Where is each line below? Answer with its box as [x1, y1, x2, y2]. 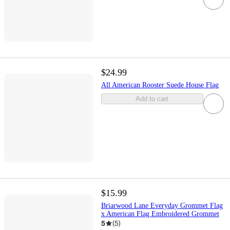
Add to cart [136, 94, 169, 103]
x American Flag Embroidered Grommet [101, 210, 219, 218]
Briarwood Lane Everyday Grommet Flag [101, 202, 223, 210]
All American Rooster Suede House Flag [101, 81, 219, 89]
